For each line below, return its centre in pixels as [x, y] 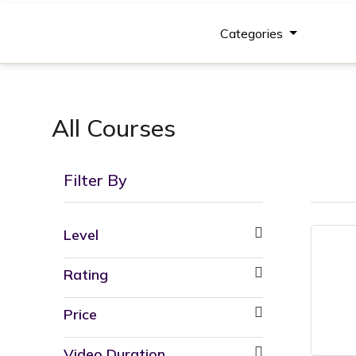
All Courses [114, 128]
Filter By [95, 180]
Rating [86, 275]
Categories [253, 33]
